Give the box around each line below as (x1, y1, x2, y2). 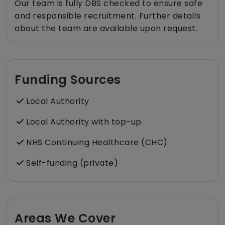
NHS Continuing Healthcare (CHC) (24, 137, 168, 149)
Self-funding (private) (24, 157, 118, 169)
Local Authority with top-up (24, 116, 142, 128)
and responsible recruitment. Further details (15, 10, 200, 22)
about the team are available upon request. (15, 23, 197, 35)
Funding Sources (15, 71, 121, 88)
